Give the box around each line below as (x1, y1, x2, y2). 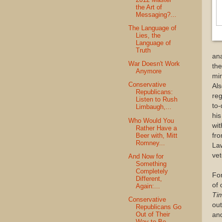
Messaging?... (136, 10, 177, 18)
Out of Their (136, 211, 170, 219)
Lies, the (136, 31, 161, 39)
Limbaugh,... (136, 103, 172, 111)
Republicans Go (136, 203, 182, 211)
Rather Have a (136, 124, 177, 132)
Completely (136, 167, 168, 175)
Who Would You (128, 116, 174, 124)
